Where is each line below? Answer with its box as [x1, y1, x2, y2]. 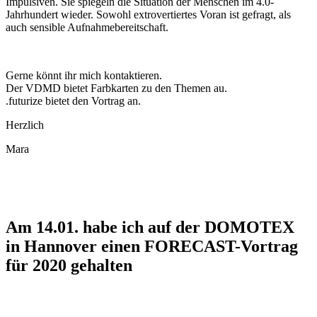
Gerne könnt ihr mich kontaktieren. [6, 69, 162, 82]
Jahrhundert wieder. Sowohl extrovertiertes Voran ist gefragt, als [6, 8, 291, 21]
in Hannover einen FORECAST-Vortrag [6, 237, 298, 256]
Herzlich [6, 119, 44, 132]
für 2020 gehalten [6, 256, 132, 275]
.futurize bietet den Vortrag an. [6, 95, 141, 108]
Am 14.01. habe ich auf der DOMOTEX [6, 218, 294, 237]
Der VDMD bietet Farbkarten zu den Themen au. [6, 82, 227, 95]
